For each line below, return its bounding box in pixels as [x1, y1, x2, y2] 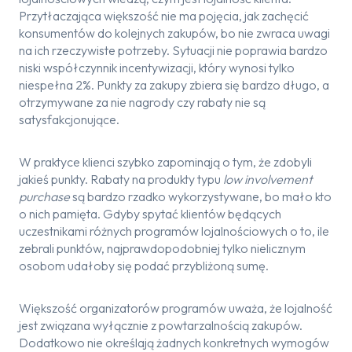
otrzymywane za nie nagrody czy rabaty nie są [19, 94, 266, 110]
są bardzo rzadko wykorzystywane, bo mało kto [70, 189, 332, 204]
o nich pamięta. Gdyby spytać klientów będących [19, 206, 281, 222]
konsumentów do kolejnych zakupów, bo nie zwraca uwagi [19, 25, 330, 41]
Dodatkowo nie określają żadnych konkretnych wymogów [19, 335, 329, 350]
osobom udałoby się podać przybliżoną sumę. [19, 258, 269, 273]
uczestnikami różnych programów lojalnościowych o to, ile [19, 223, 329, 239]
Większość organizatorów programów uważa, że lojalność [19, 300, 332, 316]
